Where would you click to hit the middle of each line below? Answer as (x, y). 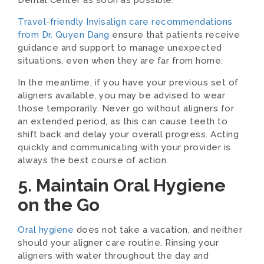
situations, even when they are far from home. (121, 61)
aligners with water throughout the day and (113, 256)
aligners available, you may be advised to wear (121, 95)
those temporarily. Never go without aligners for (126, 108)
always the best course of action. (93, 160)
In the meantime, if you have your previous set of (128, 82)
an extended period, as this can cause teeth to (123, 121)
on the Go (59, 205)
